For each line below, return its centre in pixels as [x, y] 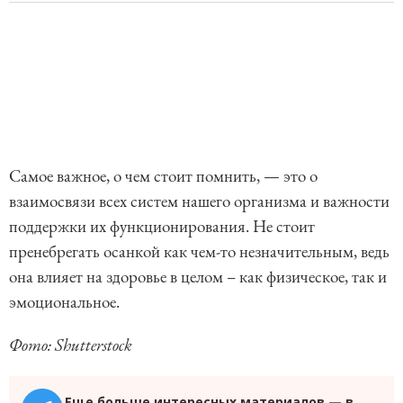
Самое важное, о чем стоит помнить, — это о [163, 175]
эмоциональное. [70, 301]
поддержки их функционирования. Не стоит [162, 226]
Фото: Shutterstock [71, 345]
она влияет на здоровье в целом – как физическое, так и [198, 276]
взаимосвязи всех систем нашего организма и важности [199, 201]
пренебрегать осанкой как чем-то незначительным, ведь [199, 251]
